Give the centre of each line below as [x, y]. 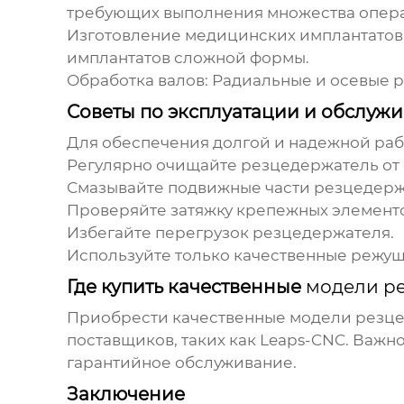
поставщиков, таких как [163, 340]
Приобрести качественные [178, 318]
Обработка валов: [137, 81]
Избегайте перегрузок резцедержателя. [230, 233]
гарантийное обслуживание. [181, 363]
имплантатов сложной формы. [188, 58]
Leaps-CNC [302, 340]
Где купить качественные [186, 287]
